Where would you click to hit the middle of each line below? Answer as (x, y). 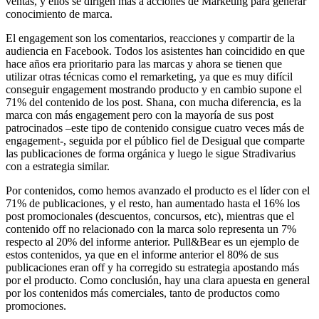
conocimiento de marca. (59, 14)
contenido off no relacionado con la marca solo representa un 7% (151, 229)
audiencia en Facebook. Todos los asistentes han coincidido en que (155, 51)
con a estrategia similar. (58, 166)
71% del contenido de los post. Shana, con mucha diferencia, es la (153, 102)
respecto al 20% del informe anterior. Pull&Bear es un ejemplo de (152, 241)
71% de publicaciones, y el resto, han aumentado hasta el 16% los (153, 203)
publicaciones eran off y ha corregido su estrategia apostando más (152, 267)
